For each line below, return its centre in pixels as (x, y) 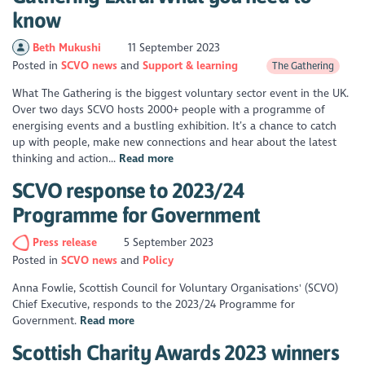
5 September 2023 (167, 242)
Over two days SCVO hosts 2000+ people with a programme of (169, 110)
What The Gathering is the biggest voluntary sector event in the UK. (181, 94)
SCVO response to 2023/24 (128, 190)
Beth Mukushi (68, 47)
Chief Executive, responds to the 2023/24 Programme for (154, 304)
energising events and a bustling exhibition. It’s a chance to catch (175, 126)
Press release (66, 242)
